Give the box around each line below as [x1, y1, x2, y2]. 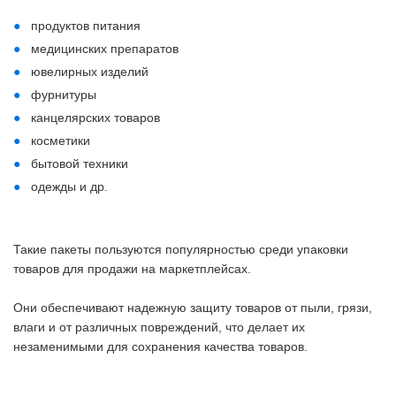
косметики [31, 133, 90, 148]
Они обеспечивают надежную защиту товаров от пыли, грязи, [13, 301, 372, 315]
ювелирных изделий [31, 65, 148, 79]
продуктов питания [31, 19, 141, 33]
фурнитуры [31, 88, 96, 102]
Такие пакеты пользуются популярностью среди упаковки [13, 242, 348, 256]
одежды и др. [31, 179, 108, 194]
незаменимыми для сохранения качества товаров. [13, 339, 308, 354]
